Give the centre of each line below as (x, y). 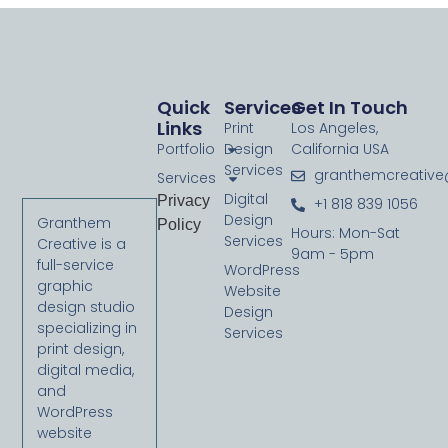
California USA (340, 149)
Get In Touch (350, 108)
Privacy (183, 201)
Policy (178, 225)
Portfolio (185, 149)
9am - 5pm (333, 254)
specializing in (87, 328)
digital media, (86, 370)
